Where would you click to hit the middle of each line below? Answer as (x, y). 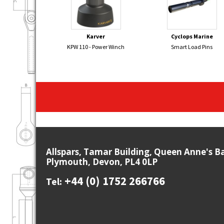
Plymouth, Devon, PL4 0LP (102, 161)
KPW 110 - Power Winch (96, 46)
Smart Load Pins (192, 46)
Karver (96, 36)
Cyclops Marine (192, 36)
